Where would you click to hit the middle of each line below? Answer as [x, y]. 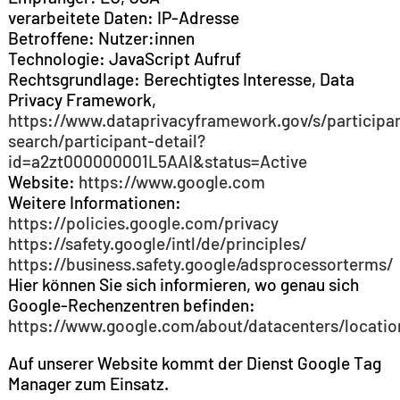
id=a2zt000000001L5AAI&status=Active [157, 162]
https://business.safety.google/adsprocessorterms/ [200, 264]
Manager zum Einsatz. [88, 384]
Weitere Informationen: [94, 203]
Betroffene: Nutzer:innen [101, 38]
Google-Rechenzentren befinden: [131, 305]
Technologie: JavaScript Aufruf [124, 59]
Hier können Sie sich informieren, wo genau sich [183, 285]
